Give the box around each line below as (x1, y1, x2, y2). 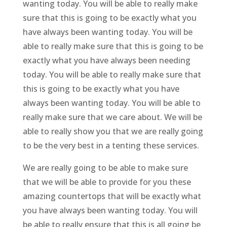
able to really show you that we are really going (22, 126, 203, 137)
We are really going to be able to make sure (22, 162, 188, 174)
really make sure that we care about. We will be (22, 111, 202, 123)
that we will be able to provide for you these (22, 176, 191, 188)
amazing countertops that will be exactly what (22, 191, 201, 202)
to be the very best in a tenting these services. (22, 140, 199, 152)
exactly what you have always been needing (22, 55, 191, 66)
